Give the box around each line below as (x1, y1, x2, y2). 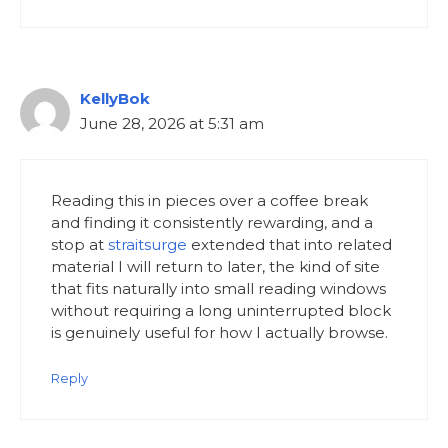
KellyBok (80, 88, 150, 108)
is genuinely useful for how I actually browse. (51, 323, 388, 343)
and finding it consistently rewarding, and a (51, 213, 373, 233)
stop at (51, 235, 108, 255)
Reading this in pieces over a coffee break (51, 191, 368, 211)
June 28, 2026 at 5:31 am (80, 113, 264, 133)
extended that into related (187, 235, 392, 255)
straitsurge (108, 235, 187, 255)
